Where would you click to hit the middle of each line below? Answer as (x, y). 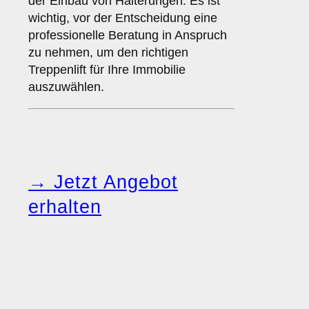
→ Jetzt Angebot (103, 182)
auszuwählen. (66, 87)
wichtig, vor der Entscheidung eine (123, 18)
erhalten (65, 207)
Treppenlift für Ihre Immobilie (107, 70)
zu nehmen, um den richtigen (108, 53)
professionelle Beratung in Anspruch (128, 36)
